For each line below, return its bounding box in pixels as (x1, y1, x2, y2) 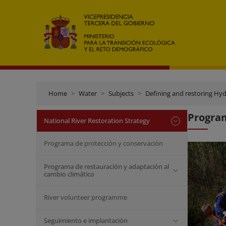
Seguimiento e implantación (44, 216, 128, 225)
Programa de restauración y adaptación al (44, 162, 169, 171)
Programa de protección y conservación (44, 139, 163, 148)
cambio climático (44, 169, 94, 179)
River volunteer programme (44, 193, 127, 202)
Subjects (108, 89, 134, 98)
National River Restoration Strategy (44, 116, 150, 125)
